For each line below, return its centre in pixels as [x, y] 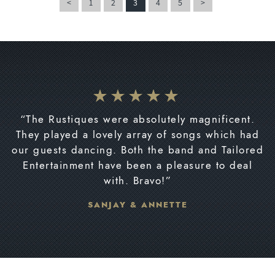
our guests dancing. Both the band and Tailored [137, 149]
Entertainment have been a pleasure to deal [137, 165]
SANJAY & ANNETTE [137, 204]
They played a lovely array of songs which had [137, 134]
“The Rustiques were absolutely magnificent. [137, 119]
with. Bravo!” [137, 180]
